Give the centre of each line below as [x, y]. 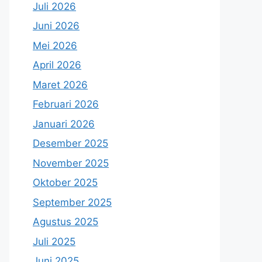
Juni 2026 [56, 26]
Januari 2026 [64, 124]
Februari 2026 [66, 104]
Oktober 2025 [65, 182]
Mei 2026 [55, 45]
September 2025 [72, 202]
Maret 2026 [60, 85]
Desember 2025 [70, 143]
